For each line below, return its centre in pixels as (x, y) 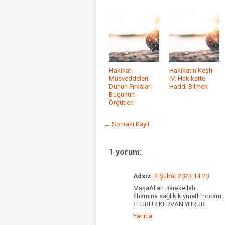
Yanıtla (143, 216)
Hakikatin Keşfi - (193, 71)
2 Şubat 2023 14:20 (182, 176)
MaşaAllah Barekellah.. (166, 188)
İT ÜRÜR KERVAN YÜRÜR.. (171, 204)
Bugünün (122, 95)
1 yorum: (125, 152)
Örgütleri (121, 103)
